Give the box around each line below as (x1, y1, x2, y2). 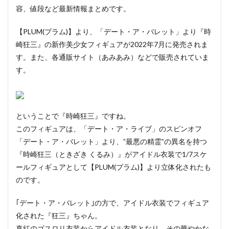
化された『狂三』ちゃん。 (16, 211, 102, 220)
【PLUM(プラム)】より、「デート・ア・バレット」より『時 (16, 27, 211, 36)
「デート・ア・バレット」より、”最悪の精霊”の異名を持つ (16, 137, 207, 146)
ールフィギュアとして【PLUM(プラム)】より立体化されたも (16, 163, 211, 172)
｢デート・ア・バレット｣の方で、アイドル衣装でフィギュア (16, 198, 209, 208)
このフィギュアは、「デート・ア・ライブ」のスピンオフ (16, 124, 202, 133)
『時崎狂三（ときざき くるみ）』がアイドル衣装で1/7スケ (16, 150, 207, 159)
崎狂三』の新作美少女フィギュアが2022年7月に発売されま (16, 40, 208, 49)
